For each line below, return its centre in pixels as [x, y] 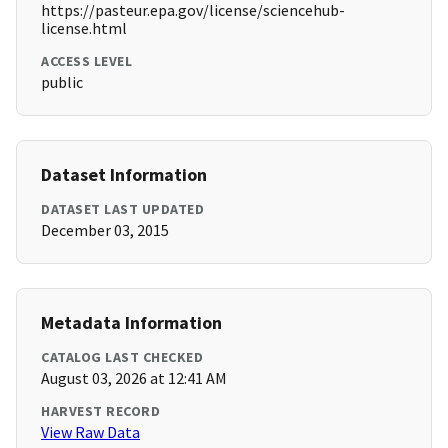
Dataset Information [124, 175]
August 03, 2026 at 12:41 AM [134, 378]
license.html [84, 28]
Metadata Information [131, 323]
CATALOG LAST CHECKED [122, 357]
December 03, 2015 [105, 230]
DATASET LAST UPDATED [122, 209]
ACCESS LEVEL [86, 61]
